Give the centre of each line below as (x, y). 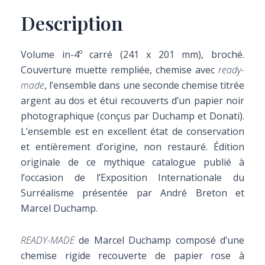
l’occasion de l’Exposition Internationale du (132, 177)
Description (72, 23)
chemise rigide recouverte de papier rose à (132, 256)
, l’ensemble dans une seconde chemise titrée (144, 85)
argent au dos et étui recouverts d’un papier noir (132, 101)
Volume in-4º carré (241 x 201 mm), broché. (132, 54)
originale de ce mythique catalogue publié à (132, 162)
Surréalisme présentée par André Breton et (132, 193)
